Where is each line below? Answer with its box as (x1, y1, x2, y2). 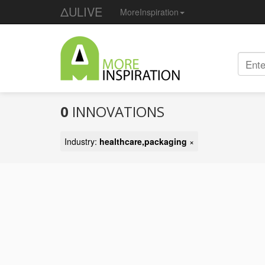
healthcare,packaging (99, 135, 187, 147)
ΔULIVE (60, 3, 102, 20)
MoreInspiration (120, 6, 179, 18)
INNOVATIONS (69, 102, 164, 121)
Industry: (64, 135, 99, 147)
